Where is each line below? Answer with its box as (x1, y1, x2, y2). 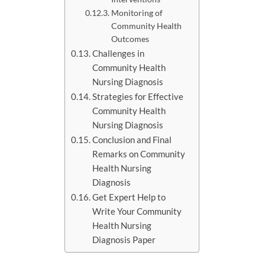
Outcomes (111, 33, 149, 44)
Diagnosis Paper (92, 234, 156, 245)
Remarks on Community (92, 148, 186, 159)
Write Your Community (92, 205, 182, 216)
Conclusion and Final (92, 134, 172, 145)
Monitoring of (111, 7, 163, 18)
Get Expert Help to (92, 191, 166, 202)
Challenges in (92, 47, 145, 59)
